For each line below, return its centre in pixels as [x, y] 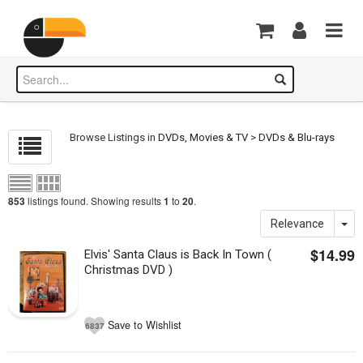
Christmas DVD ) [129, 270]
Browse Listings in [114, 137]
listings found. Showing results [94, 201]
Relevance [297, 224]
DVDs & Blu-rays [297, 137]
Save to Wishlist [145, 325]
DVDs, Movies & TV [203, 137]
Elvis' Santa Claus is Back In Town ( [178, 254]
